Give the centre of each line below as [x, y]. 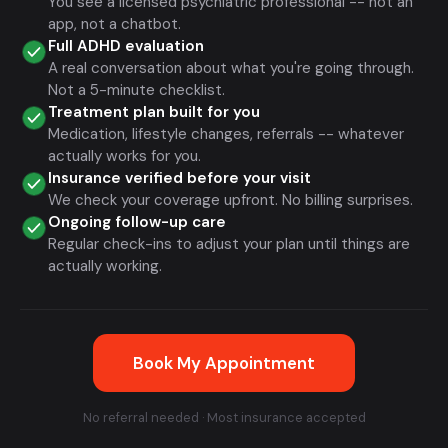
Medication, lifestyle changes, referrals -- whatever [226, 134]
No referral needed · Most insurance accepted [224, 418]
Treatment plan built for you [154, 112]
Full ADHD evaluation [126, 46]
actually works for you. [124, 156]
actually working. [105, 266]
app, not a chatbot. [114, 24]
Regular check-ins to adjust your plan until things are [229, 244]
